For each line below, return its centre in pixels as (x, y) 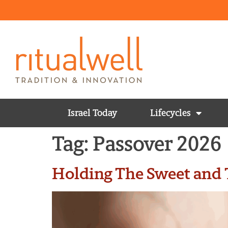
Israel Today (93, 113)
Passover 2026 (157, 144)
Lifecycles (170, 113)
